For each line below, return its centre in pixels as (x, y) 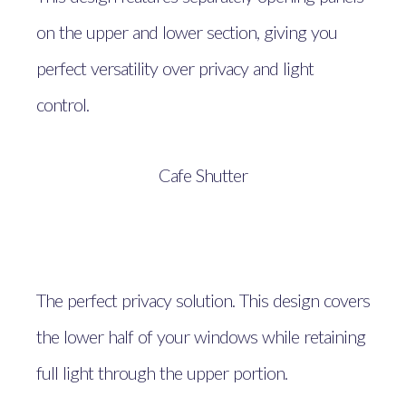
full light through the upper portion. (162, 372)
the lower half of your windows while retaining (201, 336)
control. (63, 104)
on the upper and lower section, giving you (187, 31)
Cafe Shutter (203, 174)
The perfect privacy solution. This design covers (203, 300)
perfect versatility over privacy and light (175, 68)
